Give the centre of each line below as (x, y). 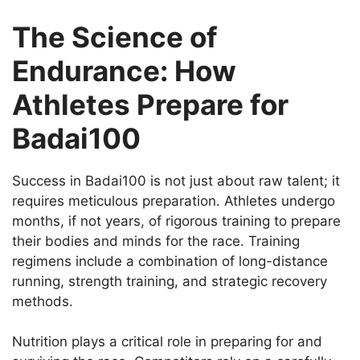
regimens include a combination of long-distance (170, 261)
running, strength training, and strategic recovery (170, 281)
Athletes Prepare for (150, 104)
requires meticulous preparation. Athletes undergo (174, 200)
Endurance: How (124, 70)
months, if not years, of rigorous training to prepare (176, 221)
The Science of (115, 37)
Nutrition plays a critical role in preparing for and (167, 342)
